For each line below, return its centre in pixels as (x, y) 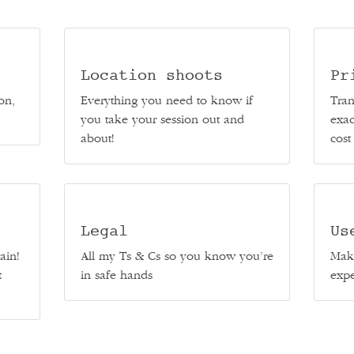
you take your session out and (162, 119)
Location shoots (151, 75)
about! (97, 138)
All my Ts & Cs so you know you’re (177, 256)
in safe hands (116, 275)
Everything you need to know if (166, 100)
